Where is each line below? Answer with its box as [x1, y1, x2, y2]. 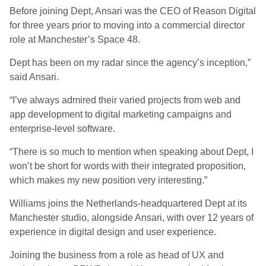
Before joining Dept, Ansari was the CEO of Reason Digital [9, 6, 256, 16]
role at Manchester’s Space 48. [9, 34, 140, 45]
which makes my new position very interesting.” [9, 175, 207, 185]
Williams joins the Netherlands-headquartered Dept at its [9, 198, 247, 208]
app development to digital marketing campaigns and [9, 109, 232, 119]
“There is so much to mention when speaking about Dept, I [9, 147, 254, 157]
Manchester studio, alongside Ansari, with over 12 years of [9, 213, 254, 223]
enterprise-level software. [9, 123, 115, 134]
